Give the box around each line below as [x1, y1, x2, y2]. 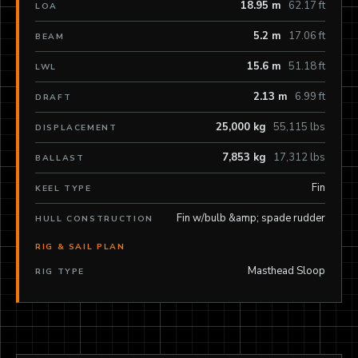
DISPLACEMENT [35, 122, 117, 134]
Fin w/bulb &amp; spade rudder [177, 211, 325, 226]
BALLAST [35, 153, 85, 165]
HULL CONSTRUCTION [35, 213, 153, 225]
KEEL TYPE [35, 183, 92, 195]
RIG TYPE [35, 265, 86, 277]
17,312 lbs [273, 150, 325, 165]
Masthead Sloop [248, 263, 325, 278]
